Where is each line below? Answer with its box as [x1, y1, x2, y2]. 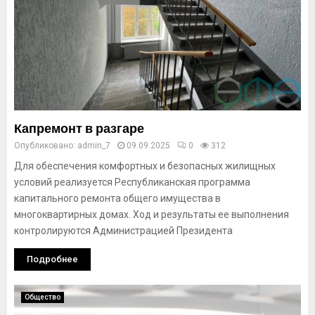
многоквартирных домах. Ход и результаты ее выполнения [14, 209, 289, 220]
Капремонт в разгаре [14, 121, 144, 136]
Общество [25, 293, 60, 301]
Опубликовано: [14, 141, 77, 150]
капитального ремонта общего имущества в [14, 193, 221, 204]
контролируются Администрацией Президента [14, 225, 233, 236]
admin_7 [77, 141, 110, 150]
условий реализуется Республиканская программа [14, 176, 250, 188]
